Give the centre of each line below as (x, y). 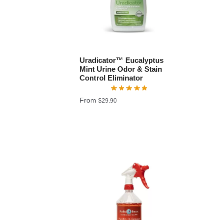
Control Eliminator (111, 78)
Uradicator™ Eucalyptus (122, 60)
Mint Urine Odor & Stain (121, 69)
